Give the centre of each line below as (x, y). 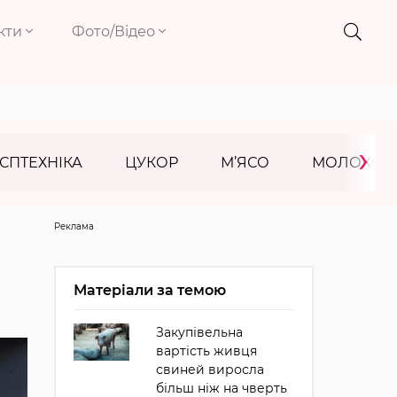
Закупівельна (199, 332)
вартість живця (206, 351)
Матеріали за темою (149, 290)
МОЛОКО (348, 163)
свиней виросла (210, 370)
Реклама (74, 226)
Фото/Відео (116, 31)
